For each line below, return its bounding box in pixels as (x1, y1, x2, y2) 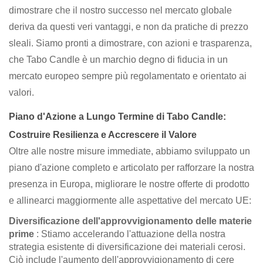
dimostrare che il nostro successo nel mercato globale (9, 5, 232, 15)
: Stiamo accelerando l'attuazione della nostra (36, 228, 225, 239)
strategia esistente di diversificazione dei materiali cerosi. (9, 241, 245, 252)
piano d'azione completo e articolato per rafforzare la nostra (9, 162, 254, 173)
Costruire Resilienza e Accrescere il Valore (9, 129, 197, 140)
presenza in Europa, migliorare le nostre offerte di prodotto (9, 178, 249, 189)
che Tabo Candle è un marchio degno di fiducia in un (9, 54, 228, 65)
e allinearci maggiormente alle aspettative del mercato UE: (9, 195, 251, 205)
